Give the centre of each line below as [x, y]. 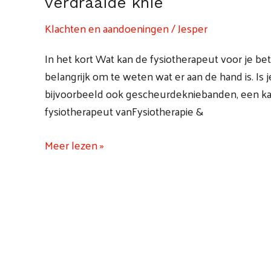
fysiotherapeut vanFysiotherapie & [124, 111]
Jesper [193, 28]
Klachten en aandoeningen [107, 28]
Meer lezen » [74, 145]
